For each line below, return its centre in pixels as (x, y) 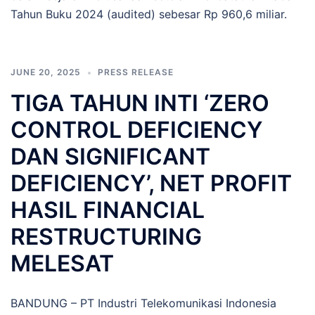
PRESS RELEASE (136, 72)
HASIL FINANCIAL (108, 210)
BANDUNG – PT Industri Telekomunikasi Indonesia (143, 303)
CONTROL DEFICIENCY (137, 130)
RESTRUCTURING (106, 237)
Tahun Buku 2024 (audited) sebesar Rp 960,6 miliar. (149, 14)
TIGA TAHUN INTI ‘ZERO (140, 103)
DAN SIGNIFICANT (110, 157)
